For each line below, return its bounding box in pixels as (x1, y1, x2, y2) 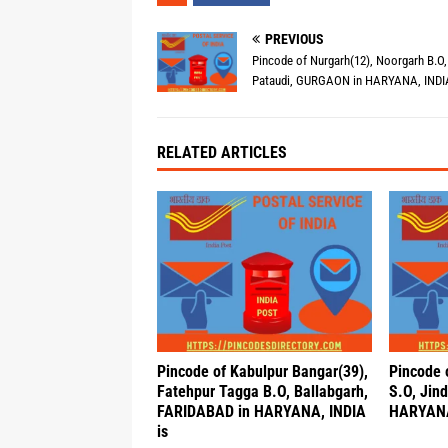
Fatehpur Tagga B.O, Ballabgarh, (157, 382, 368, 402)
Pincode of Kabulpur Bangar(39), (157, 362, 368, 382)
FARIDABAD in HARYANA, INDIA (157, 402, 366, 422)
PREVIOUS (265, 31, 324, 47)
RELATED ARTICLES (157, 143, 287, 163)
